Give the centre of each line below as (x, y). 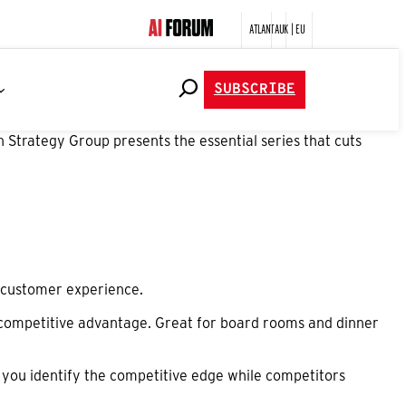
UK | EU (292, 28)
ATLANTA (264, 28)
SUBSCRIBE (254, 90)
